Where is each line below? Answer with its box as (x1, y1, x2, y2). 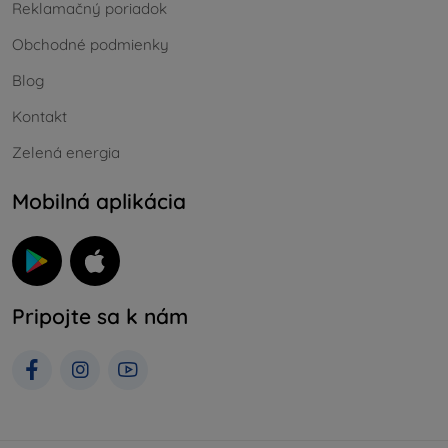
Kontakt (12, 107, 67, 127)
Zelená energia (12, 143, 120, 163)
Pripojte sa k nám (12, 302, 188, 329)
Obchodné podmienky (12, 35, 169, 55)
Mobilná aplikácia (12, 188, 186, 215)
